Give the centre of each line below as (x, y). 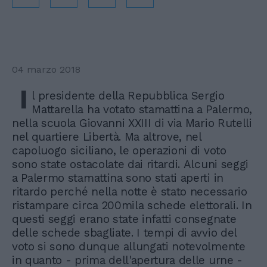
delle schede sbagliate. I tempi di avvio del (124, 233)
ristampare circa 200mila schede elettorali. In (132, 205)
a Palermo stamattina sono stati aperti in (118, 178)
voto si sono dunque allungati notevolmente (129, 246)
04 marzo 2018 (46, 69)
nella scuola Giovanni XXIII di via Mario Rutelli (132, 123)
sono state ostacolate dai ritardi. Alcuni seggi (130, 164)
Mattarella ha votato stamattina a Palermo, (142, 109)
